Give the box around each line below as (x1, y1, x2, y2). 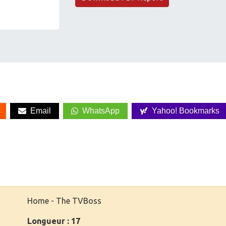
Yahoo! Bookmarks (152, 106, 219, 116)
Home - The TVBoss (27, 196, 101, 205)
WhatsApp (82, 106, 120, 116)
